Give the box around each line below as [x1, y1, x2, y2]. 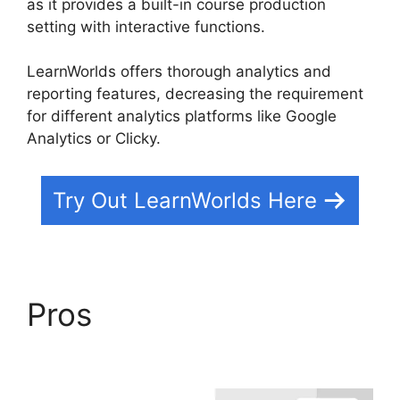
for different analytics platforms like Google [27, 107, 337, 125]
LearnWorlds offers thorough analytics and [27, 62, 331, 80]
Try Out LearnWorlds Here [53, 187, 317, 213]
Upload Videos [27, 332, 242, 371]
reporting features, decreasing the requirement [27, 85, 363, 103]
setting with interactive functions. [27, 17, 265, 36]
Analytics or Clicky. [27, 129, 161, 147]
